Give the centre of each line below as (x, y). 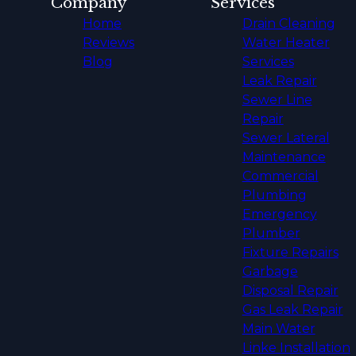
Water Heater (286, 43)
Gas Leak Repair (292, 310)
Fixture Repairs (290, 253)
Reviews (108, 43)
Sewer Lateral (286, 138)
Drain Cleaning (288, 24)
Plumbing (274, 195)
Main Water (279, 329)
